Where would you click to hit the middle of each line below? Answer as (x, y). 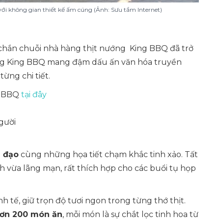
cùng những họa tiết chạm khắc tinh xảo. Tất (108, 154)
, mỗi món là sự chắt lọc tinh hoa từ (130, 214)
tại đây (34, 95)
